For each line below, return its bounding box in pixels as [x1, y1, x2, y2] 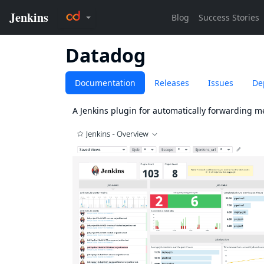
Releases [154, 77, 189, 88]
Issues [208, 77, 233, 88]
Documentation [75, 77, 136, 88]
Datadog [65, 42, 146, 68]
